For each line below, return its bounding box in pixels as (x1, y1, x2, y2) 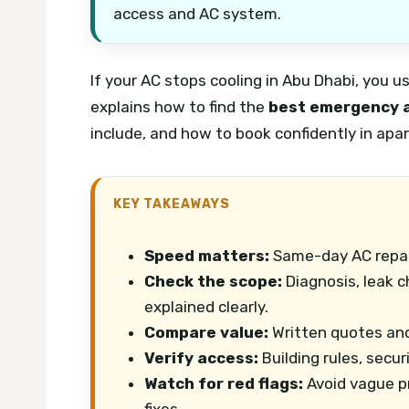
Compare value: (144, 322, 268, 341)
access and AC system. (113, 5, 281, 24)
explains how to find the (90, 97, 268, 116)
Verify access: (144, 348, 258, 367)
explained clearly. (144, 297, 268, 316)
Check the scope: (144, 271, 282, 290)
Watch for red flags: (144, 373, 303, 393)
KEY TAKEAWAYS (113, 195, 230, 211)
